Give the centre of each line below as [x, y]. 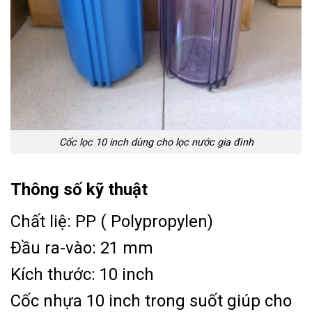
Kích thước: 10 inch [82, 275]
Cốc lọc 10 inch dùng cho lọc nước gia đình [156, 142]
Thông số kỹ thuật [79, 190]
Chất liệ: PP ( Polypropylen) [112, 222]
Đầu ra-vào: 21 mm [82, 248]
